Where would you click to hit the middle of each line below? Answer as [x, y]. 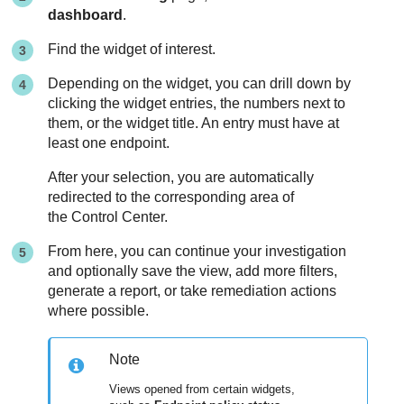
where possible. [99, 311]
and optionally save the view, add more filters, [193, 271]
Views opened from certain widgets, [202, 390]
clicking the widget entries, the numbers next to [197, 104]
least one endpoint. [109, 143]
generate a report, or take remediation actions [193, 291]
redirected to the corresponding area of [171, 197]
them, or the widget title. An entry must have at [194, 124]
